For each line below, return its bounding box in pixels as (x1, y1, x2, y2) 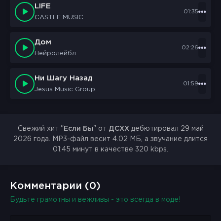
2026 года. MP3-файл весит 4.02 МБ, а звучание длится (13, 136, 208, 142)
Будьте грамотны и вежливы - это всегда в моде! (10, 197, 181, 203)
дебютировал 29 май (129, 126, 204, 132)
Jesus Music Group (35, 87, 95, 92)
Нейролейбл (35, 51, 76, 56)
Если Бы (63, 126, 93, 132)
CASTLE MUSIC (35, 15, 83, 20)
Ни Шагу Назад (35, 75, 93, 81)
